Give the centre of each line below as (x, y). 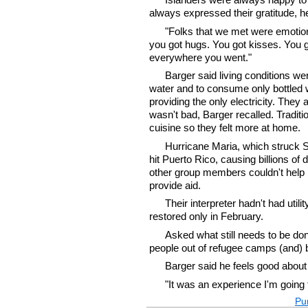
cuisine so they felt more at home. (225, 128)
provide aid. (175, 185)
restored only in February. (206, 217)
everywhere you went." (200, 57)
